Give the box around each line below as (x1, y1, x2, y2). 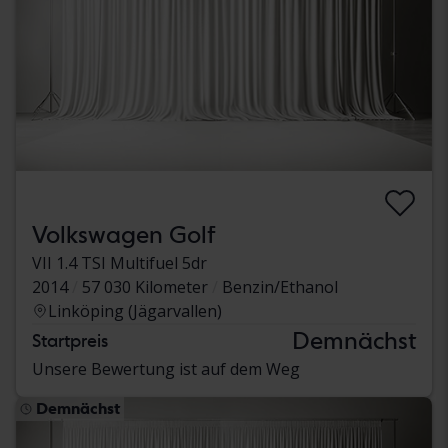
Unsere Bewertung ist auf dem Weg (32, 358, 300, 381)
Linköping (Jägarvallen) (48, 300, 222, 323)
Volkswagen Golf (32, 220, 216, 250)
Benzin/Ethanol (222, 276, 338, 299)
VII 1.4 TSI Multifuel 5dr (32, 252, 207, 275)
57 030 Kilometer (82, 276, 208, 299)
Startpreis (32, 330, 108, 352)
